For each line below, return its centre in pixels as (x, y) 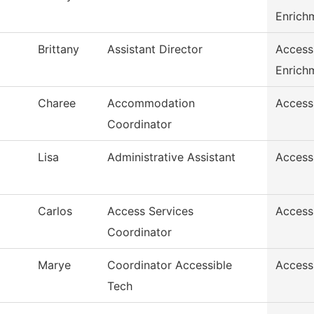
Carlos (55, 211)
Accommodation (151, 103)
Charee (57, 103)
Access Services (150, 211)
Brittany (59, 49)
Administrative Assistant (171, 157)
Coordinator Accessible (170, 265)
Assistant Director (155, 49)
